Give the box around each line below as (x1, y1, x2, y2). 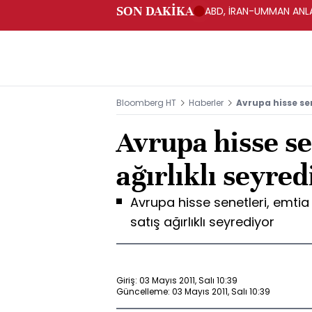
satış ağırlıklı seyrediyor (130, 213, 274, 231)
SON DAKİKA (116, 3, 194, 19)
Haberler (189, 97, 224, 109)
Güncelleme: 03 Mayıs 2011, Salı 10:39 (116, 285, 270, 297)
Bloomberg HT (116, 97, 176, 109)
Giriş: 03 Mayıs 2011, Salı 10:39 (116, 274, 237, 286)
